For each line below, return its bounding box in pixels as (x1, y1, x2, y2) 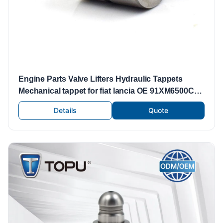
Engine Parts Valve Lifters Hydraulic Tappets (18, 75, 183, 83)
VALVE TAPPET (18, 99, 78, 107)
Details (53, 106, 77, 114)
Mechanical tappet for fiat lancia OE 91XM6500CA (18, 87, 137, 95)
